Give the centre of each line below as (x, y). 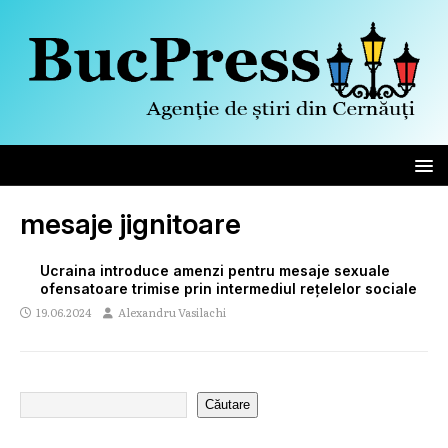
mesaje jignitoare (130, 223)
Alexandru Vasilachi (172, 311)
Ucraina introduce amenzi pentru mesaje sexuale (215, 270)
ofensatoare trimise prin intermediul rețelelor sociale (228, 288)
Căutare (227, 405)
